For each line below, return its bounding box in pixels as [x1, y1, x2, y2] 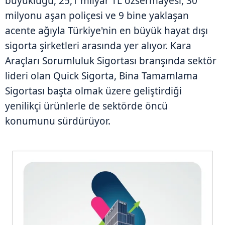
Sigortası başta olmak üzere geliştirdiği [5, 84, 182, 97]
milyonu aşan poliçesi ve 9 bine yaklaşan [5, 9, 189, 22]
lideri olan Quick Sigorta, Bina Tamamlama [5, 69, 198, 82]
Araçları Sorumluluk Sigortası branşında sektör [5, 54, 216, 67]
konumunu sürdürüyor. [5, 114, 110, 128]
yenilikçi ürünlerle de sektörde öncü [5, 99, 168, 113]
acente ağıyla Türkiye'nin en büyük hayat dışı [5, 24, 208, 37]
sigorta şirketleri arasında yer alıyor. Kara [5, 39, 191, 52]
